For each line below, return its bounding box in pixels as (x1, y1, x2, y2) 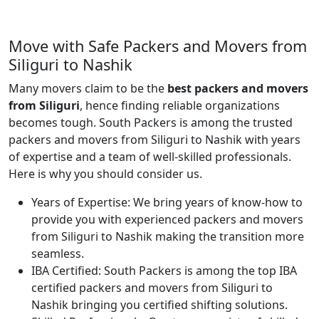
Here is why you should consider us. (9, 165, 202, 182)
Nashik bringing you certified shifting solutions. (31, 296, 288, 313)
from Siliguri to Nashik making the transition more (31, 228, 304, 244)
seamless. (31, 245, 84, 261)
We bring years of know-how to (130, 194, 303, 210)
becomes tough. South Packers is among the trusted (9, 114, 293, 130)
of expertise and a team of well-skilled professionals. (9, 148, 291, 164)
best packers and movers (167, 80, 308, 96)
